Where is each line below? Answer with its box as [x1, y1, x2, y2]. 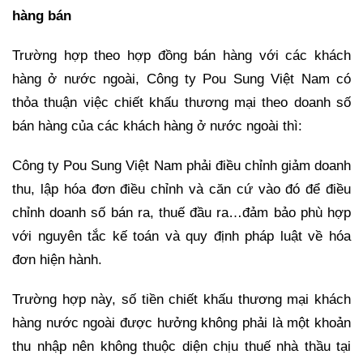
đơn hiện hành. [12, 251, 102, 267]
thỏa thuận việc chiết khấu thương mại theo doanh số [12, 94, 351, 110]
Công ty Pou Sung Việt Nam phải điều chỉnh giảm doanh [12, 157, 351, 173]
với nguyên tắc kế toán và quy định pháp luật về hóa [12, 228, 351, 244]
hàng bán [12, 7, 71, 23]
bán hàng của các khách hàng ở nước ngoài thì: [12, 117, 302, 134]
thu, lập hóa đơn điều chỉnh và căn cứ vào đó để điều [12, 181, 351, 197]
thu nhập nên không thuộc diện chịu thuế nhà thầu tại [12, 338, 351, 354]
